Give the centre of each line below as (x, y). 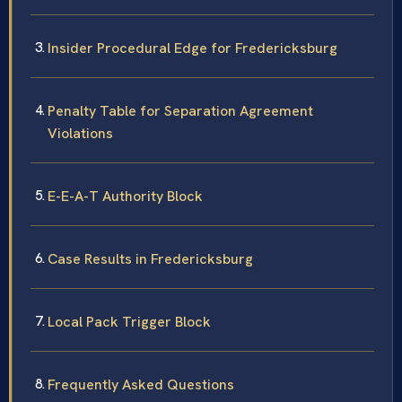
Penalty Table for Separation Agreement (180, 111)
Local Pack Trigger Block (129, 322)
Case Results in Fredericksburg (150, 259)
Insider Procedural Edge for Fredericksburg (192, 48)
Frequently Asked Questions (141, 385)
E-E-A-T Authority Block (125, 197)
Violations (80, 134)
